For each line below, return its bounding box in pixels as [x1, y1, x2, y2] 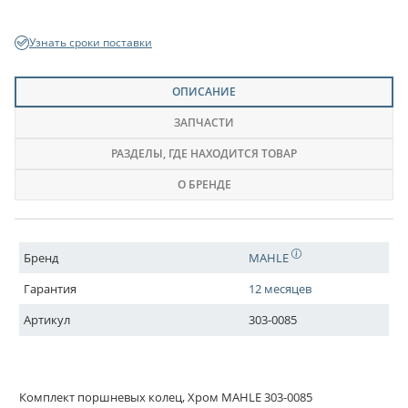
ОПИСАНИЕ [172, 84, 236, 99]
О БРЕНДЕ [177, 177, 231, 192]
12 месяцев [249, 280, 312, 297]
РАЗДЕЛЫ [111, 146, 163, 161]
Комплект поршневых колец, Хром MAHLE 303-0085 [19, 389, 312, 405]
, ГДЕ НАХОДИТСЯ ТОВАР [163, 146, 297, 161]
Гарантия [24, 280, 76, 297]
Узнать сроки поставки [29, 35, 152, 50]
